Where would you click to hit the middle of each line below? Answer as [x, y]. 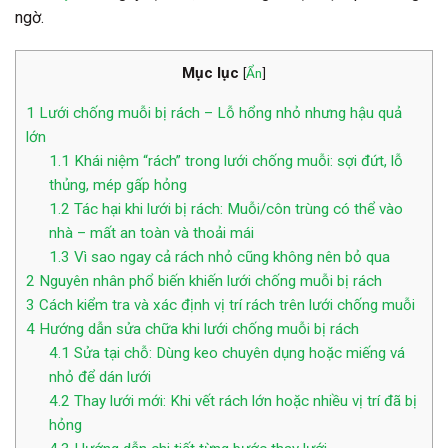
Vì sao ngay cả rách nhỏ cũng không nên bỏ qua [229, 256]
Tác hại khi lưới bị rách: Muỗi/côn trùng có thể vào [236, 208]
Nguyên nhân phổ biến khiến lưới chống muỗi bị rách [208, 280]
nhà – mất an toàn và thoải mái [151, 232]
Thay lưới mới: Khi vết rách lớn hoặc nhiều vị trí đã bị [243, 400]
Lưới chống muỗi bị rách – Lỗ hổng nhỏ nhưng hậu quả [218, 112]
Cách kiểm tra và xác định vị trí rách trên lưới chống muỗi [225, 304]
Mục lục [210, 73]
